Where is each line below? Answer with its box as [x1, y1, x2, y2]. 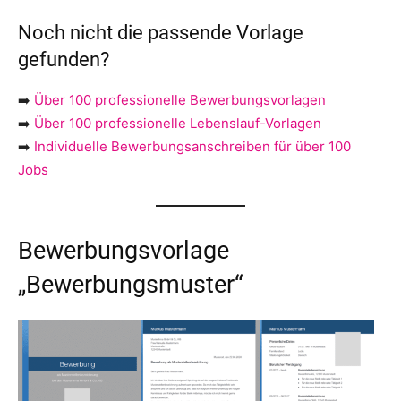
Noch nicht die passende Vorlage [18, 21, 303, 44]
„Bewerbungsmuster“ [18, 269, 243, 299]
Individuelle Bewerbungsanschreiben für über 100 [34, 137, 351, 155]
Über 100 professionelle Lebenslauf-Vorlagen [34, 114, 321, 132]
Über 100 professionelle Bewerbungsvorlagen [34, 90, 326, 108]
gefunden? [18, 47, 109, 71]
